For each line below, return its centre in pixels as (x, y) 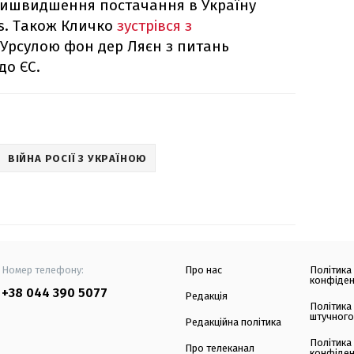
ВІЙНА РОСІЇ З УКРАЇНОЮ (77, 158)
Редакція (206, 296)
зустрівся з (154, 26)
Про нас (203, 270)
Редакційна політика (233, 322)
